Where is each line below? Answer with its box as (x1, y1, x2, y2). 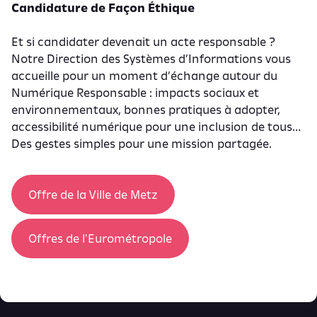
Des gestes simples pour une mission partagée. (11, 137, 275, 151)
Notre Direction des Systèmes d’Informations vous (11, 52, 291, 66)
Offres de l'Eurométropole (28, 231, 172, 246)
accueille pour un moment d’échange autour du (11, 69, 277, 83)
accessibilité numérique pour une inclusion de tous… (11, 120, 301, 134)
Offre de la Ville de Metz (28, 188, 158, 202)
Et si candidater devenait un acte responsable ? (11, 35, 275, 49)
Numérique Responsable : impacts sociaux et (11, 86, 259, 100)
